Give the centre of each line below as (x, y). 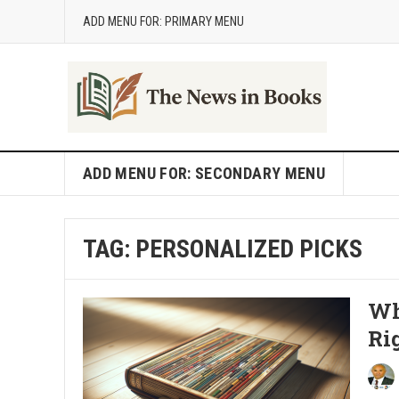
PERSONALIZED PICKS (249, 249)
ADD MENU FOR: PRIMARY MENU (163, 21)
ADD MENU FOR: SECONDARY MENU (204, 173)
